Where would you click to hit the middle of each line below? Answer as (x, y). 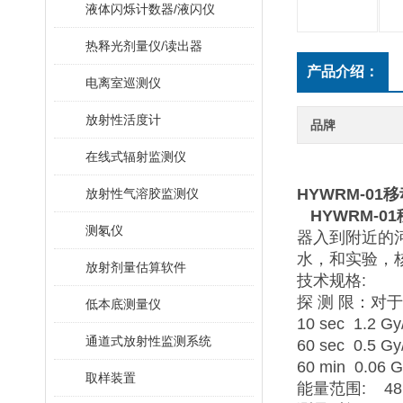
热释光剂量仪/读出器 (144, 46)
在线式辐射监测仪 (136, 157)
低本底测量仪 (123, 304)
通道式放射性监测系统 (148, 341)
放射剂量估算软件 (136, 267)
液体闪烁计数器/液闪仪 (150, 9)
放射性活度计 (123, 120)
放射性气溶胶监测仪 (142, 193)
